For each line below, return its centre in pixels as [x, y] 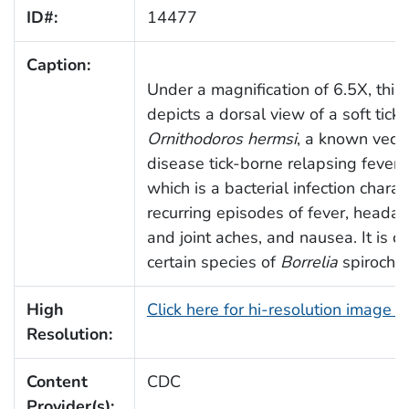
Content [57, 381]
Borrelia [309, 262]
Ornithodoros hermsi [221, 138]
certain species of [213, 262]
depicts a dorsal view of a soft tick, [275, 114]
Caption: [58, 64]
